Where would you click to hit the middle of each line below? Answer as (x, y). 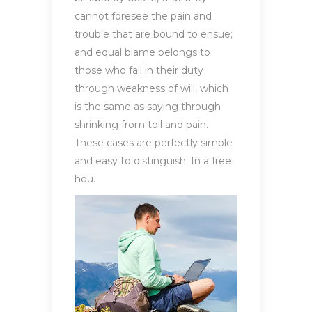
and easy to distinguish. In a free (153, 161)
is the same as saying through (148, 107)
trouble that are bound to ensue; (154, 34)
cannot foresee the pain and (143, 16)
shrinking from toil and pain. (141, 125)
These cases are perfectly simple (154, 143)
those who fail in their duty (139, 71)
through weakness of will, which (151, 89)
